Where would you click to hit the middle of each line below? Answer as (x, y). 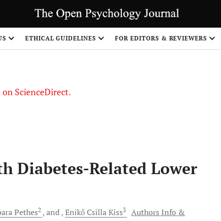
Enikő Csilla (86, 212)
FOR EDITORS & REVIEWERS (161, 38)
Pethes (25, 212)
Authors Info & (158, 212)
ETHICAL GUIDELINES (61, 38)
